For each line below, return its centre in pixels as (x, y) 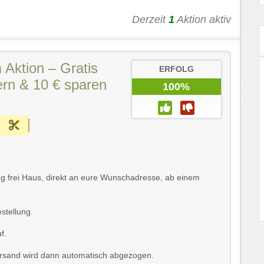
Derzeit (150, 20)
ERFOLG (176, 70)
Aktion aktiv (203, 20)
